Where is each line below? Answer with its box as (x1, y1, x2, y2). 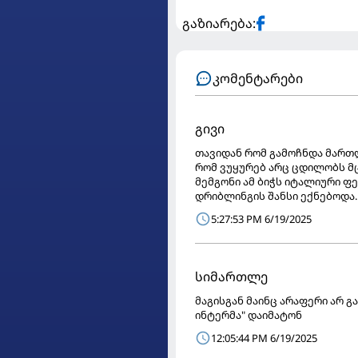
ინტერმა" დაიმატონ (195, 308, 302, 323)
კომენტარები (213, 70, 303, 88)
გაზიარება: (182, 14, 256, 33)
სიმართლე (195, 268, 268, 286)
